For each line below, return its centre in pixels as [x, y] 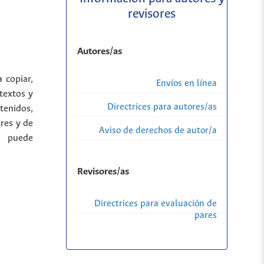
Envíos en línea [187, 83]
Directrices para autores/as [162, 107]
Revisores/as [103, 172]
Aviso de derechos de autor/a [158, 130]
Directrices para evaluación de [156, 203]
